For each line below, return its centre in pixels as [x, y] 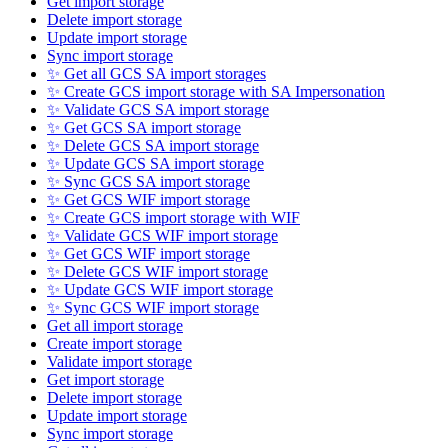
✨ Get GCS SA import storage [144, 128]
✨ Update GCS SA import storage [155, 164]
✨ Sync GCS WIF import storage [153, 308]
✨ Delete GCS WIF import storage [157, 272]
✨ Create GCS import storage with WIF [173, 218]
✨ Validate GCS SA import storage [158, 110]
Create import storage [114, 344]
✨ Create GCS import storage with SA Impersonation [216, 92]
